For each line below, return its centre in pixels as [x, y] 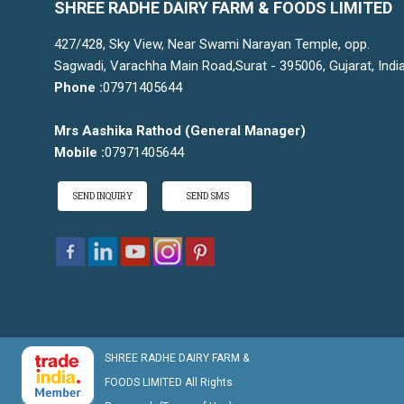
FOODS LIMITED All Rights [169, 383]
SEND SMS [207, 197]
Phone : [78, 88]
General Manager [245, 131]
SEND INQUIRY [102, 197]
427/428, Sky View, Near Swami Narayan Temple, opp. [212, 45]
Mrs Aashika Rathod [118, 131]
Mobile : [79, 153]
